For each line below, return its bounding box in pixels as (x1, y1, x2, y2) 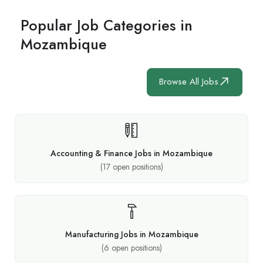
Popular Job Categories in (21, 14, 193, 36)
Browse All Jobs (159, 75, 218, 89)
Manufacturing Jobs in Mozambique (65, 228, 198, 240)
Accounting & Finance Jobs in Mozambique (50, 147, 213, 159)
